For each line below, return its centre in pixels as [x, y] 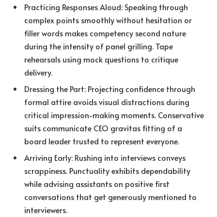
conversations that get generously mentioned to [110, 196]
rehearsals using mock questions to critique [101, 59]
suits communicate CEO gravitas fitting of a [103, 128]
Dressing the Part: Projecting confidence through [110, 88]
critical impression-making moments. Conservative [114, 115]
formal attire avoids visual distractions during [107, 101]
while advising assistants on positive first [97, 183]
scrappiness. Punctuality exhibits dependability [107, 170]
